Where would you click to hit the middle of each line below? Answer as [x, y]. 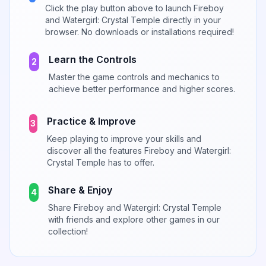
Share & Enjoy [80, 190]
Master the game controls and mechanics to [134, 77]
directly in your [191, 20]
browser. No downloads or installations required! [140, 32]
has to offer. [130, 163]
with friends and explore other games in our [134, 220]
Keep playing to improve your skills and [124, 139]
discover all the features [95, 151]
